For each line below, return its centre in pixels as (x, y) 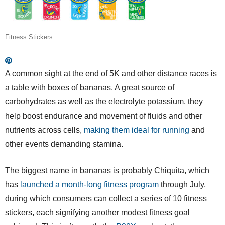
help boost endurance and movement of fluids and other (104, 116)
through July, (182, 184)
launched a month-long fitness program (89, 184)
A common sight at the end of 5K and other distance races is (111, 73)
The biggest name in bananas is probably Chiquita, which (107, 170)
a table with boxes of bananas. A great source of (90, 87)
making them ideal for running (137, 130)
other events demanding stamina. (64, 144)
